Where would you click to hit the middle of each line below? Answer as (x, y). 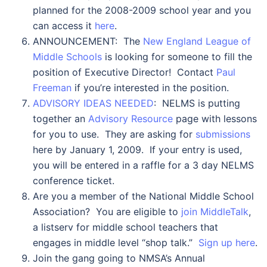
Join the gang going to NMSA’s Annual (119, 258)
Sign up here (227, 243)
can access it (64, 26)
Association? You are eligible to (107, 212)
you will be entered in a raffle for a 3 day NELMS (143, 165)
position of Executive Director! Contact (125, 72)
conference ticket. (74, 181)
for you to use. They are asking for (114, 134)
